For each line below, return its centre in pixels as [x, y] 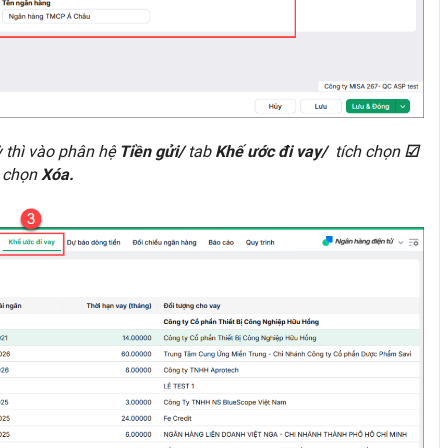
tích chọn [367, 150]
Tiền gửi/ [153, 151]
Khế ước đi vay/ [273, 151]
